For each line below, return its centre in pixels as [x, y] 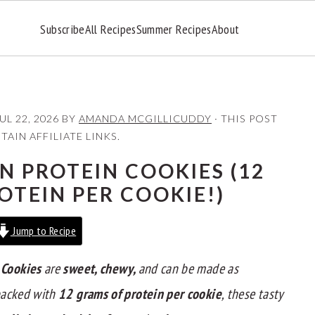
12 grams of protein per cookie [140, 294]
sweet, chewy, [101, 269]
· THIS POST [245, 118]
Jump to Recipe [43, 231]
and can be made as [188, 269]
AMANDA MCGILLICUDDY [145, 118]
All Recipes [110, 29]
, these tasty [252, 294]
